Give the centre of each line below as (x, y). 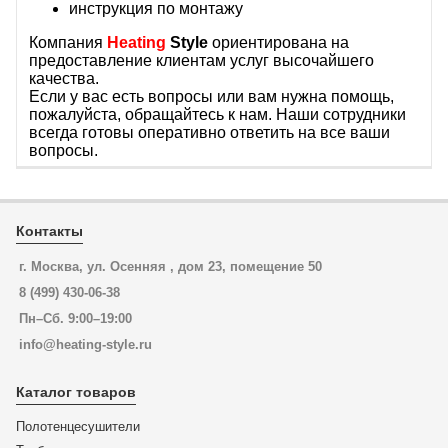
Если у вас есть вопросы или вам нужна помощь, (211, 96)
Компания (68, 42)
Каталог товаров (76, 392)
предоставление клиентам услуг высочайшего (201, 60)
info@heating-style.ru (85, 344)
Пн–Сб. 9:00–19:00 (75, 318)
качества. (64, 78)
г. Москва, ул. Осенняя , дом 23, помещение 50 (170, 266)
